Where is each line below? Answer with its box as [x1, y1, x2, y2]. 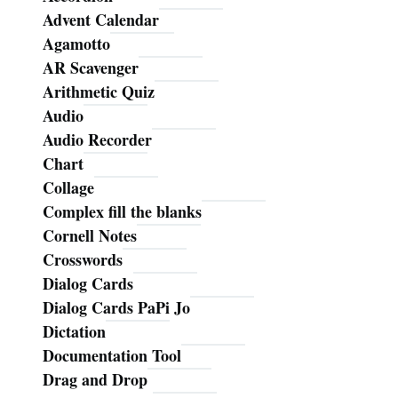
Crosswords [43, 247, 123, 271]
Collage [43, 175, 94, 199]
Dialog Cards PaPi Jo [43, 295, 190, 319]
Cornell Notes [43, 223, 137, 247]
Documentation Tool [43, 343, 181, 367]
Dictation [43, 319, 106, 343]
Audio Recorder [43, 127, 152, 151]
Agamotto [43, 31, 110, 55]
